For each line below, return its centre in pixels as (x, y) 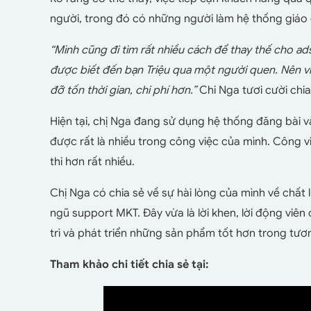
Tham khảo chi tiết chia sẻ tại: (129, 264)
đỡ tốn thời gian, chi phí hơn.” (123, 90)
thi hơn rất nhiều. (92, 161)
